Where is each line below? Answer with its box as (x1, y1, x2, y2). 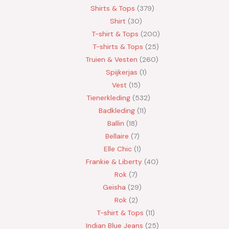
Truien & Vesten (86, 54, 138, 64)
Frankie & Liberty (86, 156, 142, 166)
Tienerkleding (86, 93, 130, 102)
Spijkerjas (105, 67, 138, 77)
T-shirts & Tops (93, 41, 143, 51)
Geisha (103, 182, 126, 192)
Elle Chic (103, 144, 132, 153)
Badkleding (98, 105, 135, 115)
